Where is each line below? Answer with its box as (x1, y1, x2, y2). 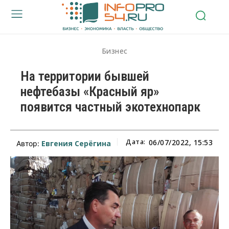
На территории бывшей (20, 68, 149, 84)
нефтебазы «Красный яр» (20, 83, 159, 99)
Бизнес (101, 45, 128, 56)
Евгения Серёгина (41, 138, 111, 148)
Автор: (16, 139, 41, 148)
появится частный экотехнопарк (20, 99, 200, 114)
